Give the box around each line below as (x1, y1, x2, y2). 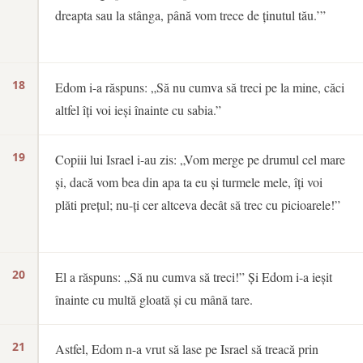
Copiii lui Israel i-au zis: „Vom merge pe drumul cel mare (55, 151, 345, 168)
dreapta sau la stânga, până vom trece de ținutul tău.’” (55, 6, 326, 23)
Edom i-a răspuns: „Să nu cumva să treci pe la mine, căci (55, 79, 344, 96)
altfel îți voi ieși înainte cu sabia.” (55, 101, 221, 118)
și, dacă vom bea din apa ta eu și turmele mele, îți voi (55, 173, 322, 190)
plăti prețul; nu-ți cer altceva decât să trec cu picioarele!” (55, 196, 340, 213)
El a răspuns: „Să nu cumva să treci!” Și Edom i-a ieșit (55, 268, 332, 285)
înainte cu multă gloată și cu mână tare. (55, 291, 253, 308)
